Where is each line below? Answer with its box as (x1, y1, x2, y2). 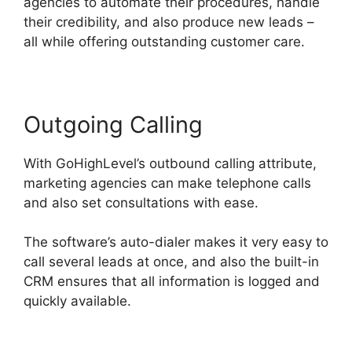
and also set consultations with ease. (24, 194, 258, 211)
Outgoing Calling (24, 110, 203, 138)
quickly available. (24, 293, 131, 310)
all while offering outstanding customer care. (24, 33, 305, 49)
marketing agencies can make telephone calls (24, 174, 311, 191)
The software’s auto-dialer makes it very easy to (24, 234, 328, 251)
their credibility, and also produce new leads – (24, 13, 314, 30)
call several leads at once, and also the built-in (24, 254, 319, 270)
